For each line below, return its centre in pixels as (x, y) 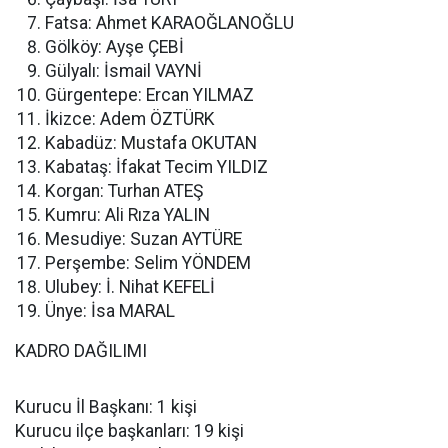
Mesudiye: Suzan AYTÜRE (143, 239)
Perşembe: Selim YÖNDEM (148, 263)
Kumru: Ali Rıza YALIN (127, 215)
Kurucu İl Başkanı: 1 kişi (106, 407)
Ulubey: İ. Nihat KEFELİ (130, 287)
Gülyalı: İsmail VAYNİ (123, 71)
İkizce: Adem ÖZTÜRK (130, 119)
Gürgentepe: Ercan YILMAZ (149, 95)
